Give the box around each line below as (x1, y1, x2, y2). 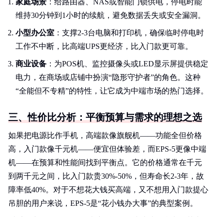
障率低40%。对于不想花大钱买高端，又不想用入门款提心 (8, 186, 208, 194)
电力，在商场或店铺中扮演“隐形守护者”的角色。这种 (15, 73, 201, 81)
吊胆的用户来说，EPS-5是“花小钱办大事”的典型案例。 (8, 199, 198, 207)
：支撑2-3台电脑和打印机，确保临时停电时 (54, 29, 204, 37)
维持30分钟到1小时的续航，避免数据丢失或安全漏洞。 (15, 11, 205, 19)
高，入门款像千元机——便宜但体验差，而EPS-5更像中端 (8, 145, 206, 153)
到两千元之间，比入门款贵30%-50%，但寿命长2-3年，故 (8, 172, 204, 180)
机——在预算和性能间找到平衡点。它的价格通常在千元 (8, 158, 202, 167)
